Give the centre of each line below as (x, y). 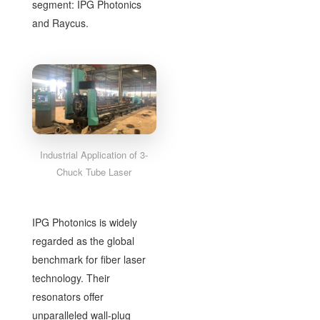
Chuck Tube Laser (94, 171)
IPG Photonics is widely (84, 222)
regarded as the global (83, 240)
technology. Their (71, 277)
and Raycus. (60, 23)
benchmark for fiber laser (89, 259)
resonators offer (67, 296)
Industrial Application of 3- (94, 154)
